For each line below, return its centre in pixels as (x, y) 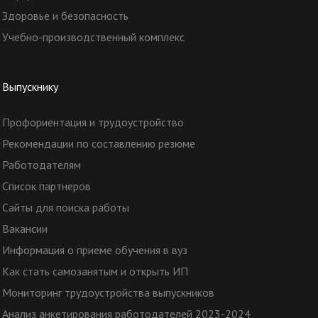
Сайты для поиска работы (65, 207)
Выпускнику (30, 87)
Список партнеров (46, 186)
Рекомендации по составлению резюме (98, 143)
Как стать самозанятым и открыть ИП (95, 271)
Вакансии (24, 229)
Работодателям (41, 165)
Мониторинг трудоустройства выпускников (108, 292)
